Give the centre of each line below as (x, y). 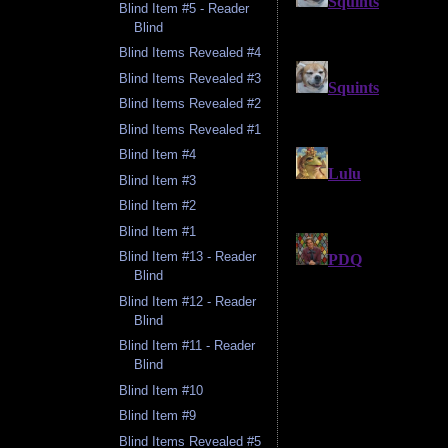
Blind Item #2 (158, 206)
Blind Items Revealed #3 (190, 78)
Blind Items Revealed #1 (190, 129)
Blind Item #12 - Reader (188, 301)
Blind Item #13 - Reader (188, 257)
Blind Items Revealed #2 (190, 104)
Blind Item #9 (158, 416)
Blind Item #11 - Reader (187, 346)
